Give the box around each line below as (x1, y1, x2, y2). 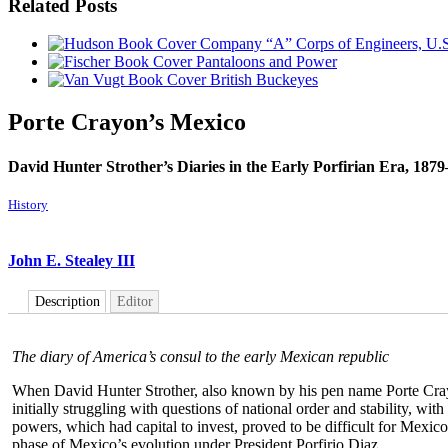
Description (34, 294, 100, 310)
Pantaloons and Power (196, 53, 337, 71)
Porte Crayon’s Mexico (8, 109, 246, 136)
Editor (116, 294, 153, 310)
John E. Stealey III (8, 252, 135, 270)
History (8, 196, 48, 212)
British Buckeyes (210, 71, 318, 89)
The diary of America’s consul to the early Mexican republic (12, 348, 389, 365)
